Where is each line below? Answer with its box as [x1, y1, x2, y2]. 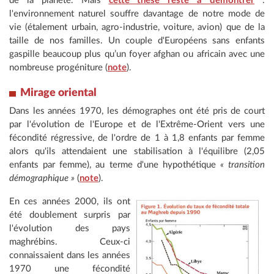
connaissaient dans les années [9, 250, 130, 260]
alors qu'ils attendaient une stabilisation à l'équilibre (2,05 [9, 146, 265, 156]
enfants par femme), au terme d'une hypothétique [9, 160, 220, 169]
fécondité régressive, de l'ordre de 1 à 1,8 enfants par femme [9, 133, 265, 143]
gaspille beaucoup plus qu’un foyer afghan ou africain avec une [9, 49, 265, 59]
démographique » [9, 173, 75, 183]
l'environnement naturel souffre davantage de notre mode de [9, 9, 265, 18]
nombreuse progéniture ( [9, 62, 108, 72]
